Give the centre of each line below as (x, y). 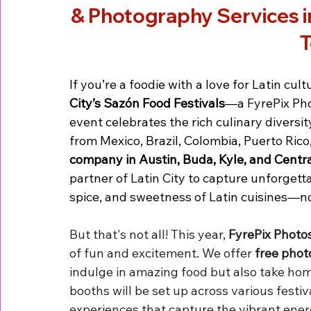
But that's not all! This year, (149, 234)
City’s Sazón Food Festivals (147, 103)
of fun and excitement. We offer (162, 253)
